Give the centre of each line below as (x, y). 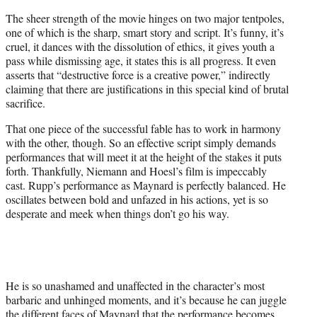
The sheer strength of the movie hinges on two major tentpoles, (145, 18)
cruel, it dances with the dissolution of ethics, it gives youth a (140, 47)
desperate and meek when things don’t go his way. (117, 214)
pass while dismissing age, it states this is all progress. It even (141, 61)
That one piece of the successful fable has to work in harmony (143, 129)
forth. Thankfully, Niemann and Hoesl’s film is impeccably (136, 171)
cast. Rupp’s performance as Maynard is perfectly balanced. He (146, 185)
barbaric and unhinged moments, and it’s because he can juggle (146, 300)
